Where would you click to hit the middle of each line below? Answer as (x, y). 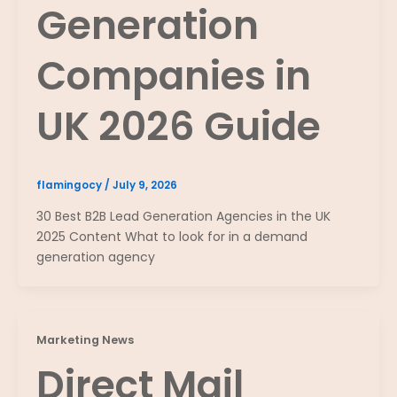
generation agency (96, 257)
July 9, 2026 (145, 186)
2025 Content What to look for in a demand (172, 236)
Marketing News (85, 339)
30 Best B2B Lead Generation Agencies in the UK (183, 216)
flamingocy (70, 186)
